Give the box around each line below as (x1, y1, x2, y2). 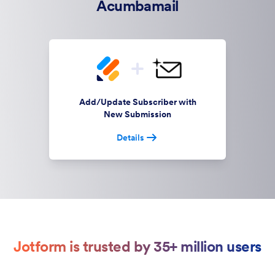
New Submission (104, 109, 171, 120)
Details (116, 132, 144, 143)
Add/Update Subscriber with (79, 96, 196, 107)
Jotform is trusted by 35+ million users (14, 237, 261, 256)
